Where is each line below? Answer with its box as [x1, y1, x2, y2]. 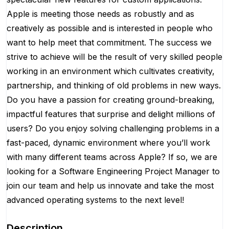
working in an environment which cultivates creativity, [7, 66, 215, 76]
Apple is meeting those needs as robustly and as [7, 9, 194, 19]
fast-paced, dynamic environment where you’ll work [7, 138, 210, 148]
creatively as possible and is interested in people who [7, 23, 213, 33]
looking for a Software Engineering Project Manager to [7, 166, 220, 176]
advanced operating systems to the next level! [7, 195, 184, 205]
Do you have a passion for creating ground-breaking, [7, 95, 215, 105]
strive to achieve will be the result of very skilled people [7, 52, 222, 62]
